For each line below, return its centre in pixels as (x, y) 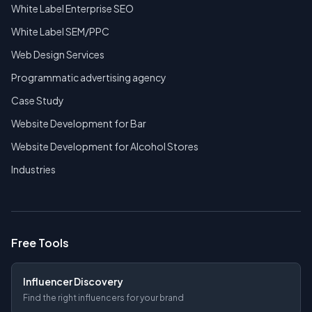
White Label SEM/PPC (60, 32)
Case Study (38, 101)
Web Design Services (58, 55)
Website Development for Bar (79, 124)
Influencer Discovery (73, 282)
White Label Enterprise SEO (72, 9)
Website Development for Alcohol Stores (105, 147)
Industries (33, 170)
